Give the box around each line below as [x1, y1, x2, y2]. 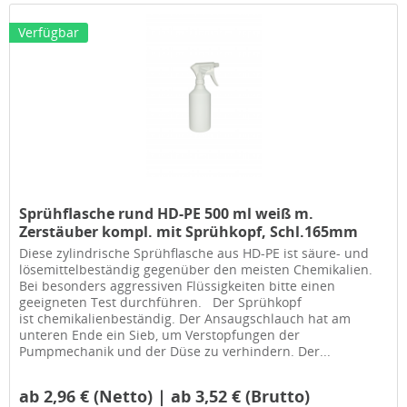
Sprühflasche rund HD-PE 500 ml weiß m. [19, 203, 314, 223]
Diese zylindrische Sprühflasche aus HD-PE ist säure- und [19, 243, 370, 262]
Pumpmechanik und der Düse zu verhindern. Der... [19, 342, 332, 360]
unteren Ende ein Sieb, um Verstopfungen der [19, 325, 301, 343]
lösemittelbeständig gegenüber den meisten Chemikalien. [19, 260, 373, 278]
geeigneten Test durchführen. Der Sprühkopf [19, 293, 303, 311]
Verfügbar [18, 23, 80, 41]
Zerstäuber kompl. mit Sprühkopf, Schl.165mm [19, 221, 359, 242]
